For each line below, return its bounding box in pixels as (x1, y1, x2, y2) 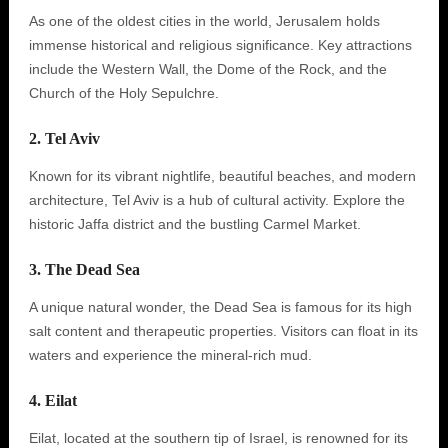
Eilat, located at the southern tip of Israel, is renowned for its (28, 430, 408, 446)
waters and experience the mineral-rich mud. (28, 347, 312, 363)
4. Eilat (28, 392, 77, 409)
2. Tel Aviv (28, 130, 100, 147)
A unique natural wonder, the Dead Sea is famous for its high (28, 299, 412, 315)
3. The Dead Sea (28, 261, 140, 278)
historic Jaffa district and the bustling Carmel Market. (28, 216, 361, 232)
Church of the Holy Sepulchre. (28, 85, 219, 101)
